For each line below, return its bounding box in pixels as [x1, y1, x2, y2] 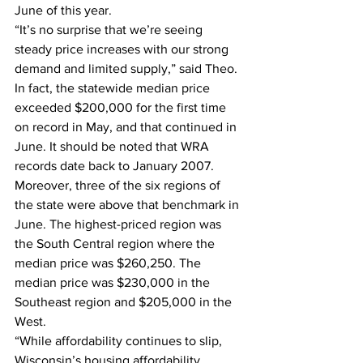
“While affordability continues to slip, [15, 334, 225, 348]
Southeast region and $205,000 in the [15, 295, 235, 309]
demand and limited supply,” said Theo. [15, 62, 244, 75]
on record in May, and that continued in [15, 120, 240, 134]
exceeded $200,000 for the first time [15, 100, 229, 114]
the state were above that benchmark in [15, 198, 242, 211]
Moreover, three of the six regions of [15, 178, 224, 192]
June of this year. [15, 3, 118, 17]
